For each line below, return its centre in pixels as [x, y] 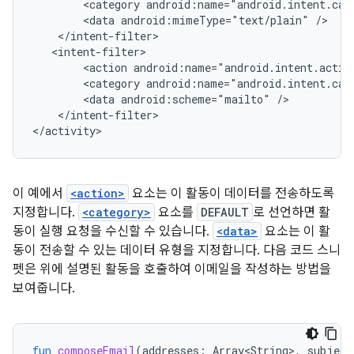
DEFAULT [225, 212]
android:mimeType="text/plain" [215, 20]
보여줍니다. [44, 288]
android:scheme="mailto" [196, 99]
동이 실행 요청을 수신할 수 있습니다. [113, 232]
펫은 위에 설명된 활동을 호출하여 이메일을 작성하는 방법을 [172, 269]
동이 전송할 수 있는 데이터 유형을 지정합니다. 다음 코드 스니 [177, 250]
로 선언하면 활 [292, 213]
